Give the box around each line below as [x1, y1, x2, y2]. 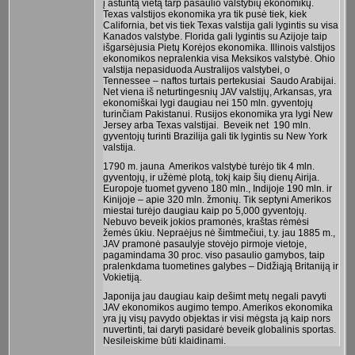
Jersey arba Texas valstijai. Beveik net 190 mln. [102, 120, 311, 132]
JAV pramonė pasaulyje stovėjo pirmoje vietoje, [102, 239, 307, 250]
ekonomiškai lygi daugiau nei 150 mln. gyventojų [102, 97, 313, 109]
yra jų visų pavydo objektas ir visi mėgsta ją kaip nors [102, 313, 330, 325]
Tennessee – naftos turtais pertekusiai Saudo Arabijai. [102, 75, 336, 87]
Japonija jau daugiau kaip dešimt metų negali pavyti [102, 291, 326, 303]
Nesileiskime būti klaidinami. [102, 335, 226, 347]
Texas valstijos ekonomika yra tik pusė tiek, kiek [102, 9, 307, 21]
